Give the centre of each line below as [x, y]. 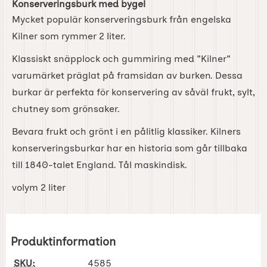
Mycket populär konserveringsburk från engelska [122, 20]
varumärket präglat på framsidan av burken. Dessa [127, 76]
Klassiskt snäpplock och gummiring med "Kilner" [121, 59]
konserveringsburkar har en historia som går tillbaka [130, 148]
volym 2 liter [39, 188]
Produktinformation [63, 242]
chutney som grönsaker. [66, 109]
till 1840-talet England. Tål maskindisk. [100, 165]
